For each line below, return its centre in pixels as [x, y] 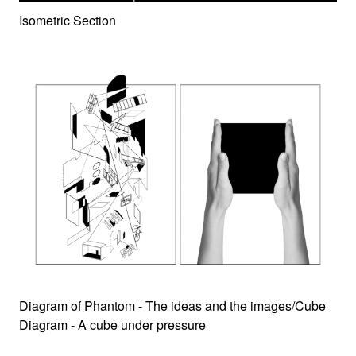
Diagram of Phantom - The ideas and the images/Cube [172, 305]
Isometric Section [68, 20]
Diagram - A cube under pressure [112, 324]
